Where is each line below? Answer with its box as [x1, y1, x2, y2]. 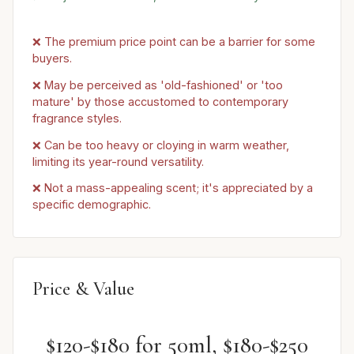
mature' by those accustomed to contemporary [32, 94, 288, 108]
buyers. [32, 51, 72, 66]
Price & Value [32, 277, 134, 300]
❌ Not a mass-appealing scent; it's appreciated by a [32, 181, 313, 195]
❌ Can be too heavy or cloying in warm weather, [32, 137, 289, 152]
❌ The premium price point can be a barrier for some [32, 35, 315, 49]
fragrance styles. [32, 111, 122, 125]
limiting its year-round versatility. [32, 154, 204, 168]
